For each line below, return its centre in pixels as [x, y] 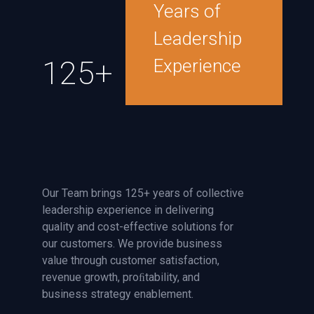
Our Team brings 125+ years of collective [143, 193]
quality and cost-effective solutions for [138, 227]
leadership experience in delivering [128, 210]
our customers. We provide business [132, 244]
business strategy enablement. [118, 294]
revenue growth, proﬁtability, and [121, 277]
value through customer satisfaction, [131, 260]
